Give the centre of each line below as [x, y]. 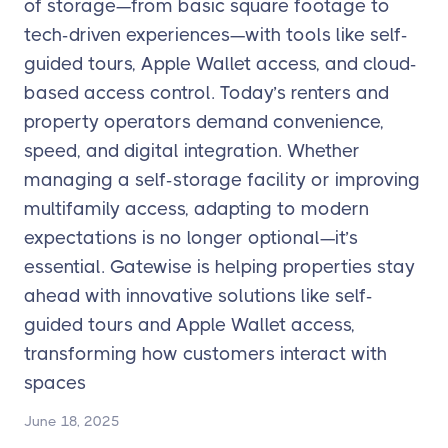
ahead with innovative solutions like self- [198, 295]
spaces [55, 382]
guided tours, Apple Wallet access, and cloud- [220, 63]
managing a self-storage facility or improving [222, 179]
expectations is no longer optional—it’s [191, 237]
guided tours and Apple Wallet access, [189, 324]
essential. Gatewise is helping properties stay [219, 266]
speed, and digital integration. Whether [192, 150]
